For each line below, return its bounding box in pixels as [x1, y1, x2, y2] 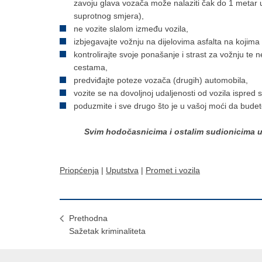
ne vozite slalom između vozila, [74, 24, 188, 34]
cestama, [74, 63, 108, 73]
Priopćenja [60, 166, 99, 175]
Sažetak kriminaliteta [69, 226, 146, 236]
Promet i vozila [146, 166, 200, 175]
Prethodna [69, 213, 108, 223]
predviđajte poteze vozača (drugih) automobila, [74, 75, 248, 85]
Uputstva [106, 166, 139, 175]
